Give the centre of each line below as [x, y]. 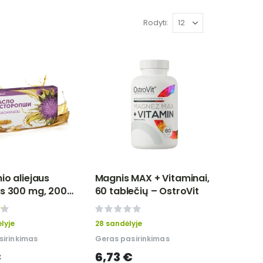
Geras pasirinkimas [132, 239]
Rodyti [155, 22]
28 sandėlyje [118, 224]
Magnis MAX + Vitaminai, [152, 178]
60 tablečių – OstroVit [147, 191]
